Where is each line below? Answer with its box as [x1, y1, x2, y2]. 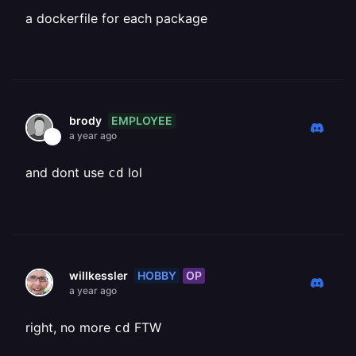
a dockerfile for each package [25, 10, 207, 26]
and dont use [25, 164, 108, 180]
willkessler [69, 269, 128, 282]
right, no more [25, 319, 114, 335]
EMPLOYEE [111, 113, 172, 127]
